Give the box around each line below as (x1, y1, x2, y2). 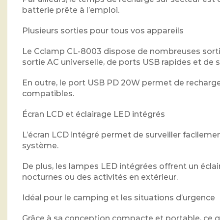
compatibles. (22, 89, 74, 99)
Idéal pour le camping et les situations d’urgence (22, 193, 215, 203)
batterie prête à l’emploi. (22, 5, 119, 15)
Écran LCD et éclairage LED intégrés (22, 110, 165, 119)
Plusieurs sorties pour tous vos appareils (22, 26, 184, 36)
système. (22, 141, 58, 151)
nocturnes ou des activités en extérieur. (22, 172, 178, 182)
